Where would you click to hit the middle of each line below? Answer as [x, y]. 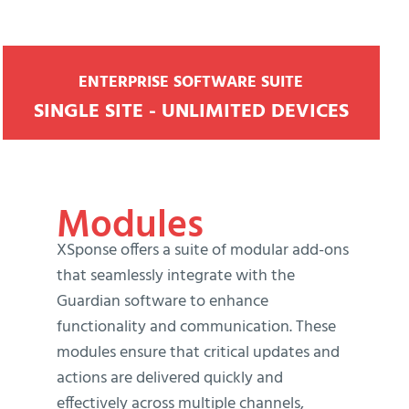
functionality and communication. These [196, 327]
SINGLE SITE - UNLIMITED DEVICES [191, 112]
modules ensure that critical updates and [198, 352]
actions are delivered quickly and [170, 378]
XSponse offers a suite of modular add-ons [203, 250]
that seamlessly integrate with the [176, 276]
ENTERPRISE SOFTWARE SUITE [191, 83]
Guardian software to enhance [163, 301]
